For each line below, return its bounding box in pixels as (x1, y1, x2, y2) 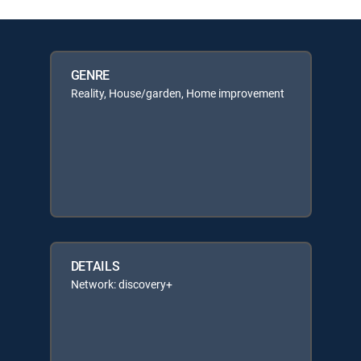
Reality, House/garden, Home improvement (70, 85, 284, 101)
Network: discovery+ (70, 276, 172, 292)
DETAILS (70, 256, 120, 275)
